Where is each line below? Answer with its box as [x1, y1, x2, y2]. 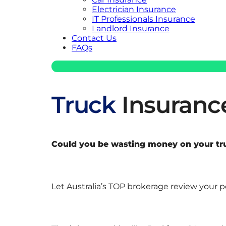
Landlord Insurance [92, 24, 169, 33]
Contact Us [72, 33, 117, 43]
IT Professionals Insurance [92, 14, 195, 24]
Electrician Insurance [92, 5, 176, 14]
